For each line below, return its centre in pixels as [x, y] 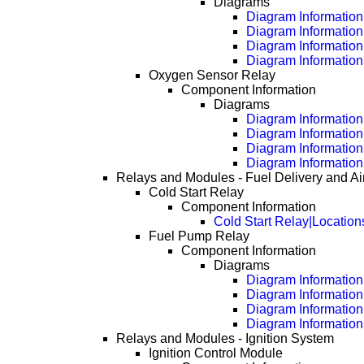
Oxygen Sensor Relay [212, 76]
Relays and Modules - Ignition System [225, 339]
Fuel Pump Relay [199, 236]
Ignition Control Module [216, 353]
